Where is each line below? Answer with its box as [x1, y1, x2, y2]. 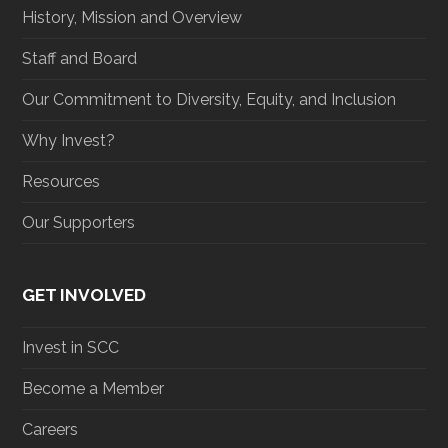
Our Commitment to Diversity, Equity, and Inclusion [22, 89, 397, 109]
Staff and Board [22, 48, 138, 68]
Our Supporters [22, 212, 136, 232]
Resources [22, 171, 101, 191]
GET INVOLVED [22, 284, 147, 305]
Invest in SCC [22, 337, 120, 357]
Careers [22, 419, 79, 439]
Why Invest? [22, 130, 116, 150]
